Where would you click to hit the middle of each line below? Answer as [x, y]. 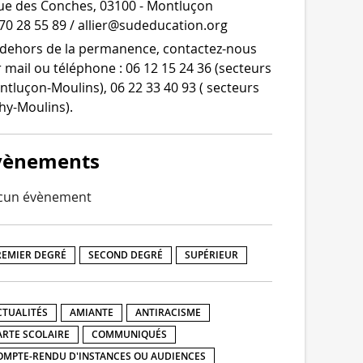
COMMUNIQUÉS [129, 334]
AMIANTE [92, 312]
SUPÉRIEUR [211, 254]
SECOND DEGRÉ [126, 254]
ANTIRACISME [168, 312]
